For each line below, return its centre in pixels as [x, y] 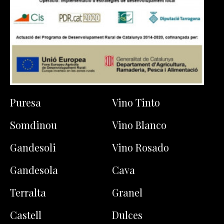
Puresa [25, 102]
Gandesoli [33, 147]
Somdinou [33, 125]
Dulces [127, 215]
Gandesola [34, 170]
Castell [26, 215]
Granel [127, 192]
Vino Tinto [136, 102]
